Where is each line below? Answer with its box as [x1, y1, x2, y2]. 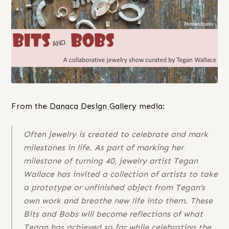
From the [11, 101, 50, 111]
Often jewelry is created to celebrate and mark [24, 129, 208, 140]
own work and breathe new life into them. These [24, 196, 213, 206]
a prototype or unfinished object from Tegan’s [24, 182, 205, 193]
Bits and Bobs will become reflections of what [24, 209, 203, 219]
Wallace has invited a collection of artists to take [24, 169, 218, 179]
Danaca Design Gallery [50, 101, 136, 111]
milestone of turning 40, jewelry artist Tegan [24, 156, 198, 166]
